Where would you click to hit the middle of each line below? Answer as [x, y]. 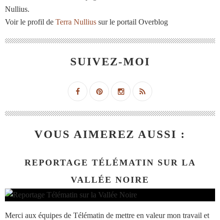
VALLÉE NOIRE [110, 180]
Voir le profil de [30, 22]
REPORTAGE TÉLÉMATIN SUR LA [110, 163]
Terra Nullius [76, 22]
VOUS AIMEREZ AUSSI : [110, 135]
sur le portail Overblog [132, 22]
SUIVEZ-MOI [110, 62]
